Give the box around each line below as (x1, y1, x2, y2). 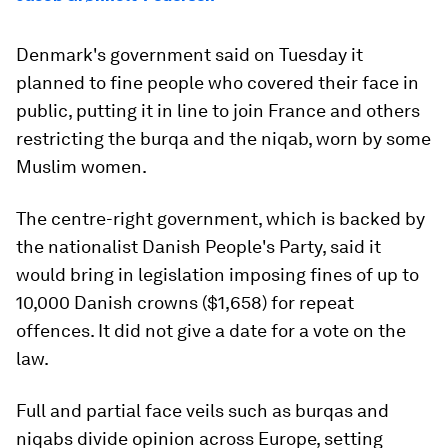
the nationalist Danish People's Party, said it (16, 236, 381, 257)
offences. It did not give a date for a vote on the (16, 320, 406, 341)
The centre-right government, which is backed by (16, 208, 425, 229)
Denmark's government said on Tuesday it (16, 44, 363, 65)
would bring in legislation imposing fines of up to (16, 264, 419, 285)
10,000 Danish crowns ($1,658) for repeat (16, 292, 354, 313)
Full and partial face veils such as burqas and (16, 400, 389, 421)
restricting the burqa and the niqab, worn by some (16, 128, 431, 149)
